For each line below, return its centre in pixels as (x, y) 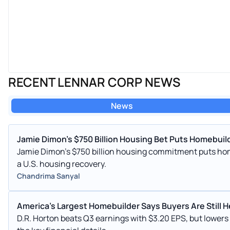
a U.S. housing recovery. (62, 164)
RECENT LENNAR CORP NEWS (94, 82)
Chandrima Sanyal (49, 176)
